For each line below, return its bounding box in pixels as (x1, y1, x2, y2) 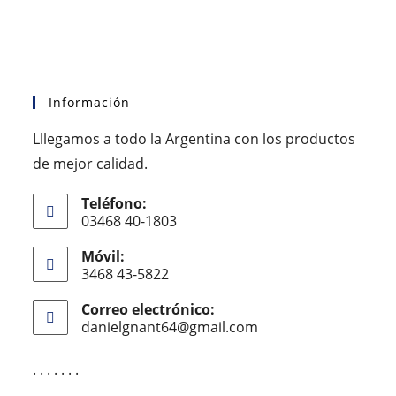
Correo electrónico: (81, 299, 216, 319)
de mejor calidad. (33, 153, 148, 173)
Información (49, 93, 131, 110)
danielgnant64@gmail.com (81, 316, 259, 337)
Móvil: (81, 246, 126, 266)
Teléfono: (81, 193, 148, 213)
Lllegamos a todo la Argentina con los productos (33, 128, 356, 148)
